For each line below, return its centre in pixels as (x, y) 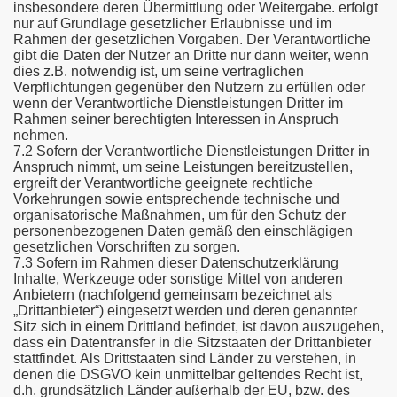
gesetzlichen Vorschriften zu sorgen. (127, 247)
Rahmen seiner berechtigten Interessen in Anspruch (176, 119)
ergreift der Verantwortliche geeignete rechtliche (163, 183)
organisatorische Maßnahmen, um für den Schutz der (179, 215)
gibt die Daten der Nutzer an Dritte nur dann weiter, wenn (191, 55)
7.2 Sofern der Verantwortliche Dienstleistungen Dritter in (191, 151)
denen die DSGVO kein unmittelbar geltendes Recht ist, (188, 374)
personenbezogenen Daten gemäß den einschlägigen (183, 231)
